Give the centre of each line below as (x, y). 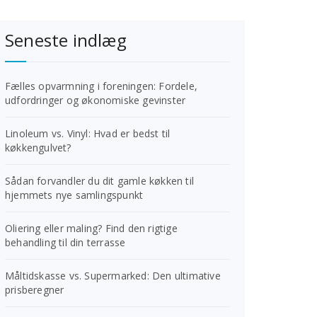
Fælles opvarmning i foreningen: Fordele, (101, 86)
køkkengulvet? (38, 148)
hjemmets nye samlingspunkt (74, 195)
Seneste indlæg (66, 40)
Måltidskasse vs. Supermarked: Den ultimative (113, 276)
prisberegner (35, 290)
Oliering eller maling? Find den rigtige (91, 229)
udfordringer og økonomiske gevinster (96, 100)
